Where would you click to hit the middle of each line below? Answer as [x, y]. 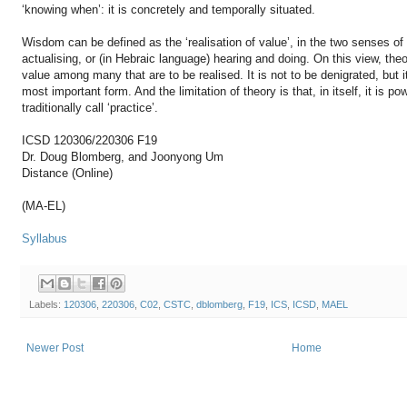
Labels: [46, 305]
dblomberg [219, 305]
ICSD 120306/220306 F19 [89, 140]
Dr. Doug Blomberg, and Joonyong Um [123, 156]
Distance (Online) [67, 173]
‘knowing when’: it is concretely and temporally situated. [169, 9]
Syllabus [45, 238]
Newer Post [55, 348]
